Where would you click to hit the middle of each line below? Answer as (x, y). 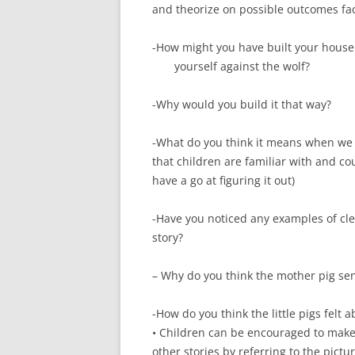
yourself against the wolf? (231, 66)
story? (168, 237)
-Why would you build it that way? (242, 104)
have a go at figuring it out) (223, 180)
